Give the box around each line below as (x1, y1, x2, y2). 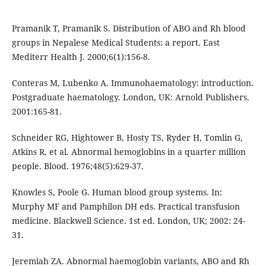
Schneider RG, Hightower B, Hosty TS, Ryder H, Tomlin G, (11, 132, 243, 144)
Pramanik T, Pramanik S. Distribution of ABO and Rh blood (11, 23, 246, 34)
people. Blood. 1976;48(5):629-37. (11, 160, 144, 172)
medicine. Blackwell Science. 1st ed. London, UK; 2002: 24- (11, 215, 245, 227)
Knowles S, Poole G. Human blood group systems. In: (11, 186, 222, 198)
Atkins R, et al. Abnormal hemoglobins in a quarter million (11, 146, 246, 158)
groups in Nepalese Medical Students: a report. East (11, 37, 220, 49)
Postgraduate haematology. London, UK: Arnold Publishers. (11, 91, 249, 103)
